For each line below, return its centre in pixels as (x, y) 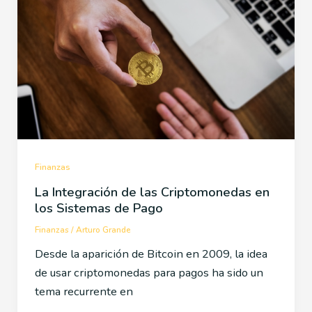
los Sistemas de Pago (99, 208)
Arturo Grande (103, 229)
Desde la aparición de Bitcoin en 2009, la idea (151, 253)
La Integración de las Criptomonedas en (152, 192)
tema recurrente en (84, 291)
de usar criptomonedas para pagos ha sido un (149, 272)
